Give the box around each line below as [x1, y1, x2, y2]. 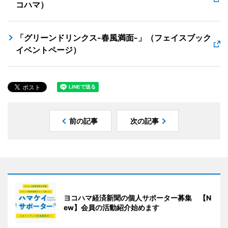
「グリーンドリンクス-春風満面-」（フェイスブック [16, 33, 211, 43]
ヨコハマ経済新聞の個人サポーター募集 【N [64, 193, 211, 202]
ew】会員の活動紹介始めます [64, 203, 159, 212]
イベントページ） [16, 45, 81, 55]
